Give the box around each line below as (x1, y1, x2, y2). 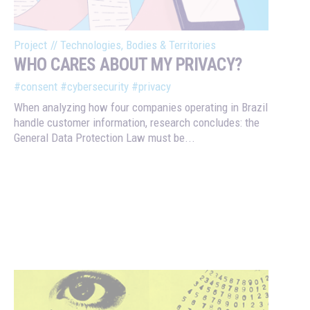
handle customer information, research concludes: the (14, 115, 259, 129)
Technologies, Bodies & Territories (60, 37, 216, 52)
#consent (14, 79, 57, 93)
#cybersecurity (60, 79, 129, 93)
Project (14, 37, 47, 52)
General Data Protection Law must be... (14, 130, 195, 145)
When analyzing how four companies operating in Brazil (14, 100, 268, 114)
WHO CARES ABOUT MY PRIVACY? (14, 54, 242, 75)
